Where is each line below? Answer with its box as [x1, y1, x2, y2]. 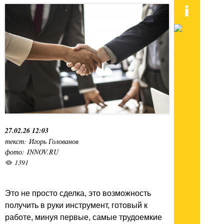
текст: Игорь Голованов [5, 136, 78, 146]
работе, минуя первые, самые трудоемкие [5, 212, 162, 221]
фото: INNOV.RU [5, 146, 58, 156]
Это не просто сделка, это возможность [5, 188, 151, 197]
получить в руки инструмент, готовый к [5, 200, 147, 209]
